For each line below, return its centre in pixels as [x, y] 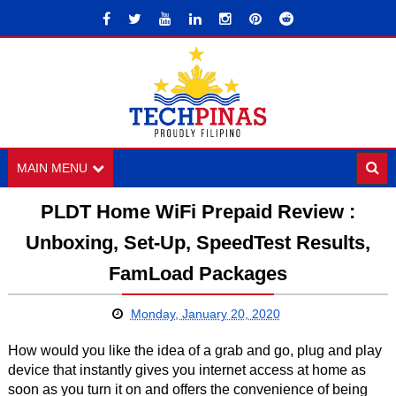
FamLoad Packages [198, 274]
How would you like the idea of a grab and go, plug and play [194, 350]
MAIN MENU [52, 168]
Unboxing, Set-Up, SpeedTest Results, [198, 243]
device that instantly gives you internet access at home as [187, 370]
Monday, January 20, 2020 [205, 314]
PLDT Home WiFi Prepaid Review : [198, 212]
